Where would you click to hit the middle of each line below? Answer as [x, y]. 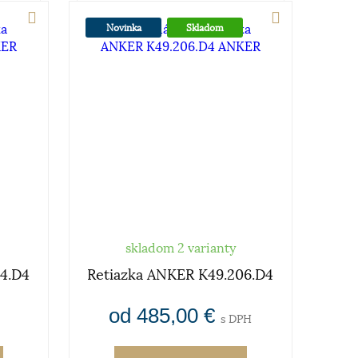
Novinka [123, 27]
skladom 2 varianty [180, 248]
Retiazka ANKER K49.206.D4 [181, 274]
